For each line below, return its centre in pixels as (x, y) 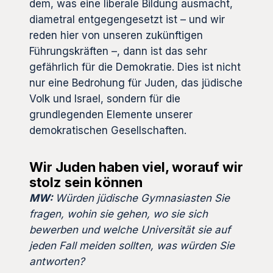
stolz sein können (86, 182)
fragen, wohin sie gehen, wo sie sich (119, 214)
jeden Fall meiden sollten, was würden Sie (132, 245)
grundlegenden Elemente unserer (111, 114)
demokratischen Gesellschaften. (108, 130)
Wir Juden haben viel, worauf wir (136, 167)
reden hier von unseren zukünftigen (116, 35)
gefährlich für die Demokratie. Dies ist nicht (135, 67)
